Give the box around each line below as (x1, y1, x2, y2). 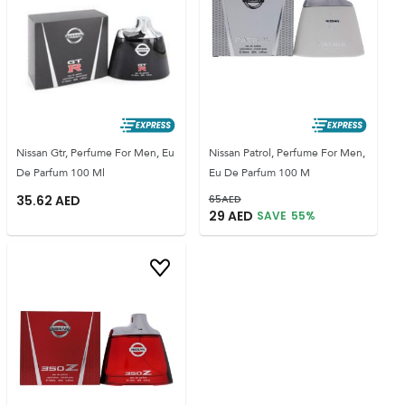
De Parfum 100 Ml (16, 162, 105, 183)
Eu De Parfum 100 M (208, 162, 310, 183)
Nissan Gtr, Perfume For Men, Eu (16, 142, 174, 163)
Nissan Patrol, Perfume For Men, (208, 142, 365, 163)
